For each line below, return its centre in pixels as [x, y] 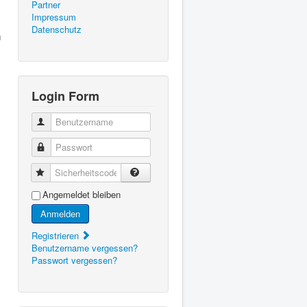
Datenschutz [57, 29]
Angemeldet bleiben [82, 194]
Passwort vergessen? [74, 260]
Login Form [65, 96]
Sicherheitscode [79, 172]
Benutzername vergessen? [85, 247]
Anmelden [60, 213]
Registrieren [57, 235]
